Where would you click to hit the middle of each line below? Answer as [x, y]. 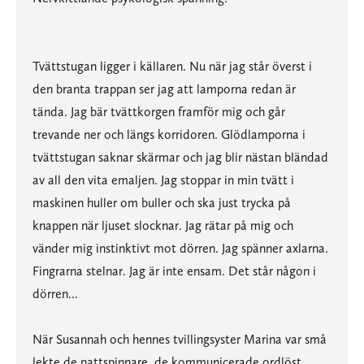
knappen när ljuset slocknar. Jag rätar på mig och [163, 225]
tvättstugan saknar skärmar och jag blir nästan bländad [180, 157]
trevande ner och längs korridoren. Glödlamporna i [169, 134]
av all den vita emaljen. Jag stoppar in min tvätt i [163, 180]
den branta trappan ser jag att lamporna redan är [164, 89]
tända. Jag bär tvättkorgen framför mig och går [159, 112]
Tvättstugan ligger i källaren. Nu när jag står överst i [172, 66]
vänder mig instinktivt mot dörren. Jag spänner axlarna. [180, 248]
